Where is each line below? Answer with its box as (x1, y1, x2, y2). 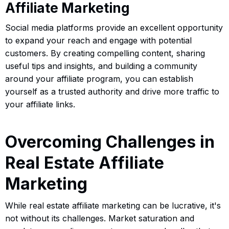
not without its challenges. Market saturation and (5, 213, 194, 223)
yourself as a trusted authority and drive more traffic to (5, 86, 219, 97)
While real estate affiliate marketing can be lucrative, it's (5, 200, 221, 211)
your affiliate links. (5, 99, 75, 109)
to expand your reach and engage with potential (5, 35, 192, 45)
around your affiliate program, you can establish (5, 73, 193, 84)
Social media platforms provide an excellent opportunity (5, 22, 223, 33)
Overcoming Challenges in (5, 131, 215, 152)
